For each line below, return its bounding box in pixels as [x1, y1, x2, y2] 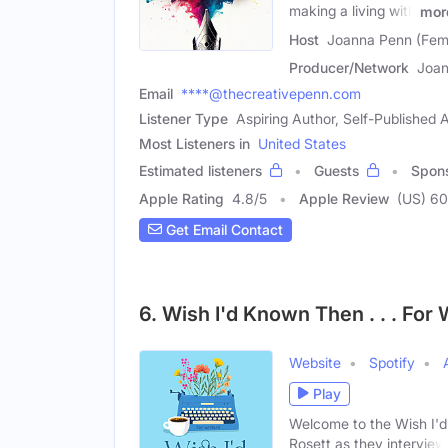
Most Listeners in [139, 134, 250, 152]
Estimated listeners [139, 161, 262, 179]
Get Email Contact [162, 221, 283, 239]
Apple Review [299, 189, 389, 207]
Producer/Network [289, 58, 409, 76]
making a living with [289, 2, 416, 20]
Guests [314, 161, 359, 179]
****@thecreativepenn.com [181, 84, 361, 102]
